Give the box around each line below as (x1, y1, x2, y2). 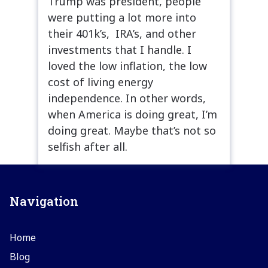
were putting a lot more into (48, 10, 196, 25)
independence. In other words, (48, 90, 206, 105)
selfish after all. (48, 139, 127, 154)
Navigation (10, 193, 78, 209)
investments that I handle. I (48, 42, 191, 57)
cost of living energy (48, 74, 153, 89)
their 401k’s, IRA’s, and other (48, 26, 196, 41)
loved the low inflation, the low (48, 58, 207, 73)
